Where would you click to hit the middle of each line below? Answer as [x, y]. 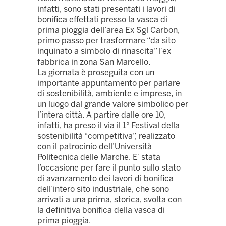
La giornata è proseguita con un [96, 73]
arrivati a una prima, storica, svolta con [109, 200]
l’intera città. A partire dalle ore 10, [102, 115]
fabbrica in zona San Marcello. [94, 62]
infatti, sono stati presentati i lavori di [106, 9]
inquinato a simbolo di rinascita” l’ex [104, 51]
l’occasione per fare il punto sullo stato [109, 168]
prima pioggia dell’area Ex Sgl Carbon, [108, 30]
